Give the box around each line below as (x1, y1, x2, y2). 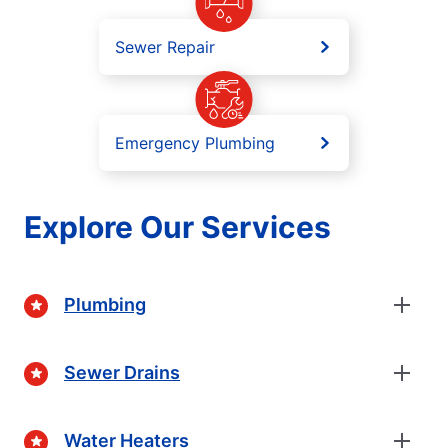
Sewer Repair (115, 36, 215, 57)
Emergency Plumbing (115, 132, 275, 153)
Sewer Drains (64, 362, 180, 384)
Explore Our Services (24, 208, 331, 245)
